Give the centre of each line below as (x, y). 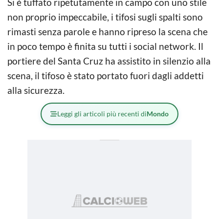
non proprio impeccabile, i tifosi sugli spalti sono (105, 17)
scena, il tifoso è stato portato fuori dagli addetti (106, 75)
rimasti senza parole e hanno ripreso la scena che (108, 31)
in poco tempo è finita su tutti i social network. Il (105, 46)
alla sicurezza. (36, 90)
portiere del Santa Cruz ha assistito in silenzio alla (109, 61)
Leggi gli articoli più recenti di (102, 113)
